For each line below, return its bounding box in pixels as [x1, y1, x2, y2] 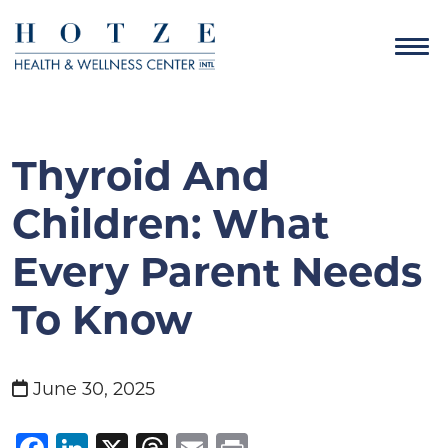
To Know [12, 304, 203, 344]
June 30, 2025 [28, 381, 155, 400]
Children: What [12, 208, 329, 248]
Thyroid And [12, 160, 270, 200]
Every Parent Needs [12, 256, 422, 296]
